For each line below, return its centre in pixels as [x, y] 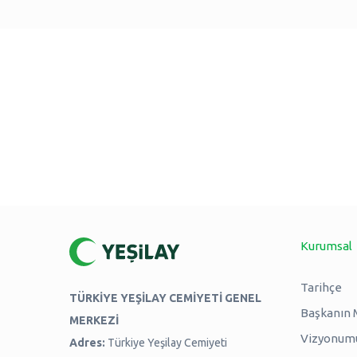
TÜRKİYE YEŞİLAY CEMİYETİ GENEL [165, 298]
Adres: [87, 342]
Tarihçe [321, 287]
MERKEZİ [94, 320]
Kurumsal [326, 245]
